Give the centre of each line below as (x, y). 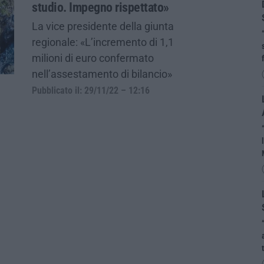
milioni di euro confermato (93, 58)
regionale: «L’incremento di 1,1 (103, 42)
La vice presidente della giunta (103, 26)
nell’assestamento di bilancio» (102, 74)
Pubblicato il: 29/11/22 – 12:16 (91, 90)
